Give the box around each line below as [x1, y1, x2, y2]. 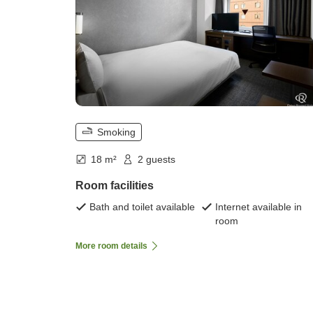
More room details [75, 240, 147, 251]
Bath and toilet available [89, 201, 195, 212]
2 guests [138, 153, 175, 165]
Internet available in [215, 201, 302, 212]
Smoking [97, 126, 136, 138]
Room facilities [75, 179, 154, 191]
